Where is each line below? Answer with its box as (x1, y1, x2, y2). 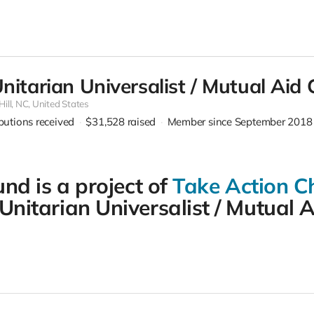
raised (127, 115, 156, 129)
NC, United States (15, 98, 90, 110)
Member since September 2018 (167, 115, 313, 129)
